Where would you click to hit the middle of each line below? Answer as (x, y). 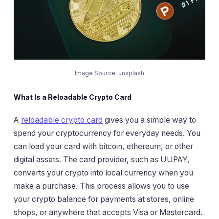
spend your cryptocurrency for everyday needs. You (107, 133)
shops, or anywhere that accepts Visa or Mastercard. (108, 212)
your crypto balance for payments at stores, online (104, 199)
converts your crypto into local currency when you (103, 173)
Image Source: (97, 73)
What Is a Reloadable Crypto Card (73, 97)
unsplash (131, 73)
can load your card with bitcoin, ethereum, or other (103, 146)
